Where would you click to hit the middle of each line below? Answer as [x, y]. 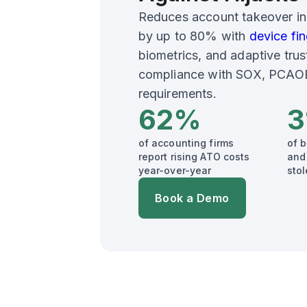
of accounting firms [186, 143]
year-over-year [175, 170]
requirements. [177, 93]
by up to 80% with [192, 36]
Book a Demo [192, 198]
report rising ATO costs [194, 156]
